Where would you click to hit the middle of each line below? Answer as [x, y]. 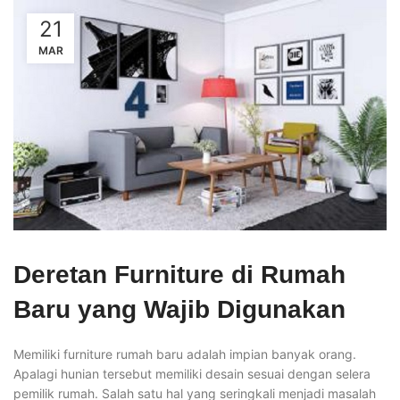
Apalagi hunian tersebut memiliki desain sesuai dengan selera [192, 374]
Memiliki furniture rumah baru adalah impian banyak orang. [185, 354]
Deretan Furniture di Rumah [179, 275]
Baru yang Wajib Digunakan [179, 309]
